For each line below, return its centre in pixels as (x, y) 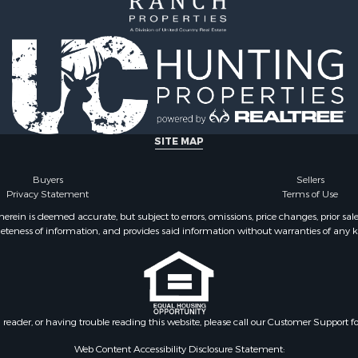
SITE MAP (179, 141)
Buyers (48, 179)
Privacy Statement (48, 194)
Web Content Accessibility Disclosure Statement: (179, 349)
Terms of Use (310, 194)
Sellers (310, 179)
